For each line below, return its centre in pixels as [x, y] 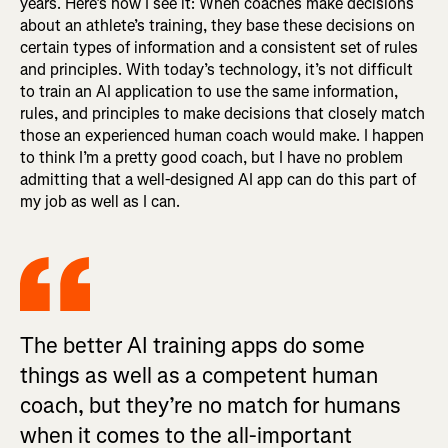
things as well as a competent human [199, 376]
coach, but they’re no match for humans [210, 406]
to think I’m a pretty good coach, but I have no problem [211, 158]
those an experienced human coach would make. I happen [222, 136]
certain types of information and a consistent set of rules [219, 48]
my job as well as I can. [100, 202]
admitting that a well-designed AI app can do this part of [218, 180]
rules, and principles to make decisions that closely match [222, 114]
